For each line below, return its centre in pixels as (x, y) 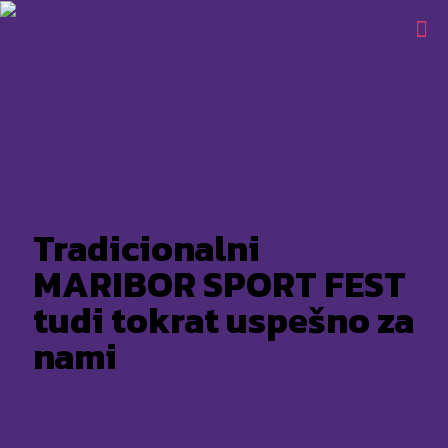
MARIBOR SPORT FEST (219, 284)
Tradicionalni (146, 248)
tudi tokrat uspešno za (223, 320)
